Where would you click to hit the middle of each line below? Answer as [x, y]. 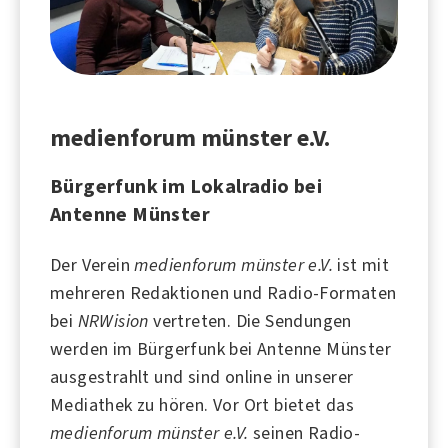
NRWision [113, 320]
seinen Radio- [304, 432]
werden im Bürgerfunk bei [153, 348]
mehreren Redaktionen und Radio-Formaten [223, 292]
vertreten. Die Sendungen [250, 320]
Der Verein [92, 264]
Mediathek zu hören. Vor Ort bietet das [202, 404]
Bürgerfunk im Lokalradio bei [186, 186]
